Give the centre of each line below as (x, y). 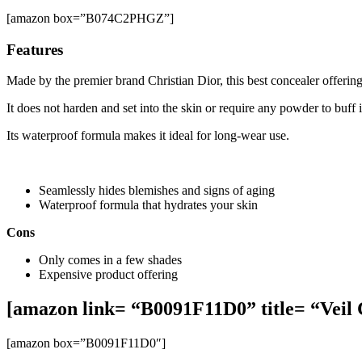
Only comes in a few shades (110, 260)
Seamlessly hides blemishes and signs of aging (157, 191)
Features (35, 49)
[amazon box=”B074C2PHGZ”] (90, 18)
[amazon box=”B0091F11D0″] (86, 343)
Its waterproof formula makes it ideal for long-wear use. (148, 136)
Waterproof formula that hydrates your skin (148, 205)
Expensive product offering (108, 275)
